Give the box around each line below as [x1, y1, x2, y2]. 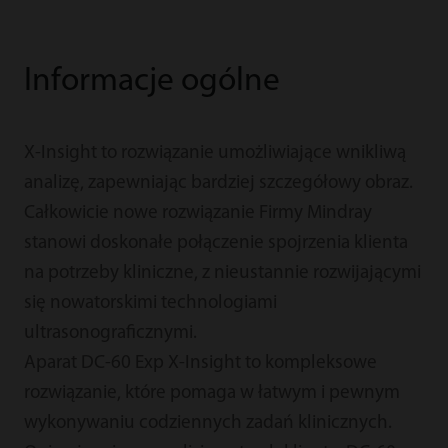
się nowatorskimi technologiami [23, 293, 277, 313]
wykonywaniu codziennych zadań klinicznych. [23, 413, 392, 433]
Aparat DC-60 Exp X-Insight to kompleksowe [23, 353, 377, 373]
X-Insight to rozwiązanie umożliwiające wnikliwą [23, 143, 406, 163]
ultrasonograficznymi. [23, 323, 197, 343]
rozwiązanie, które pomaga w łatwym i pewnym [23, 383, 400, 403]
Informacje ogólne [23, 64, 280, 98]
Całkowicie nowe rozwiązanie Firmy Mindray [23, 203, 372, 223]
